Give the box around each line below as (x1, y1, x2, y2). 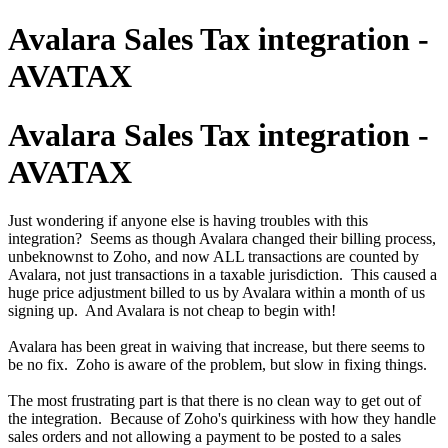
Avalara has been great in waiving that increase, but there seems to (8, 338, 425, 356)
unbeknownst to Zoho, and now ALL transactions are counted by (8, 248, 419, 266)
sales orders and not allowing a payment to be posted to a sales (8, 428, 401, 446)
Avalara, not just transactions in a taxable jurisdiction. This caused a (8, 266, 437, 284)
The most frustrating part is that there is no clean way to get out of (8, 392, 421, 410)
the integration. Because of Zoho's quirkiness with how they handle (8, 410, 436, 428)
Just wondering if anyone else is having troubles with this (8, 212, 368, 230)
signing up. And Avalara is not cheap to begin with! (8, 302, 336, 320)
